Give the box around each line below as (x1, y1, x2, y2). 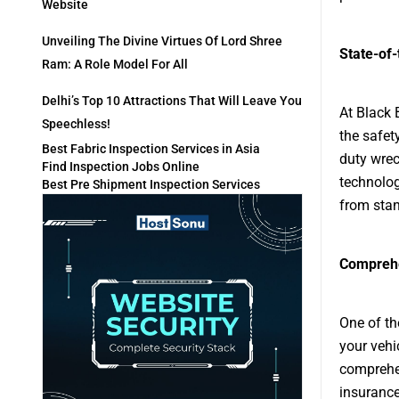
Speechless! (42, 117, 110, 132)
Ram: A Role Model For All (42, 57, 188, 72)
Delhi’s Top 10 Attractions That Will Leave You (42, 94, 302, 109)
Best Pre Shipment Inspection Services (42, 177, 260, 192)
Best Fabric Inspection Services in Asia (42, 142, 260, 157)
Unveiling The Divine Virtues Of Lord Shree (42, 34, 282, 49)
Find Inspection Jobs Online (42, 159, 199, 175)
